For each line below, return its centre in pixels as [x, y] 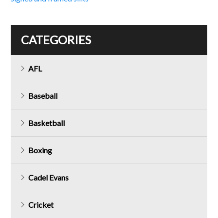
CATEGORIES [56, 40]
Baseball [43, 96]
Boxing [40, 150]
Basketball [47, 123]
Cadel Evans [49, 178]
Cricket [41, 205]
